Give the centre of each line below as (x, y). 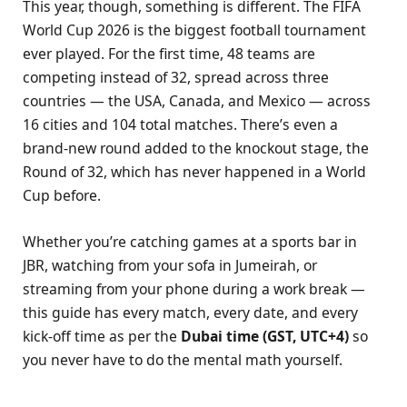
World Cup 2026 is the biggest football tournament (194, 30)
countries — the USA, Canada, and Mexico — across (197, 101)
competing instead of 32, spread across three (176, 78)
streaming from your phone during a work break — (194, 288)
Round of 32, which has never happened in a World (194, 172)
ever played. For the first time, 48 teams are (169, 54)
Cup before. (62, 196)
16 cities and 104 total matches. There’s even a (180, 125)
